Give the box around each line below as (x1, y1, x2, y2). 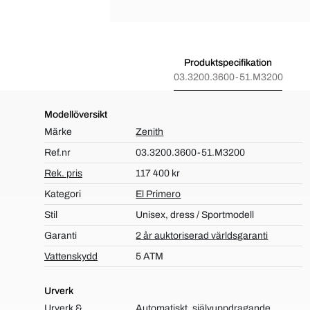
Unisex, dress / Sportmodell (136, 210, 255, 220)
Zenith (136, 127, 164, 137)
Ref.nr (44, 147, 71, 158)
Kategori (44, 189, 81, 199)
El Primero (136, 189, 181, 199)
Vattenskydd (44, 251, 98, 262)
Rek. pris (44, 168, 82, 179)
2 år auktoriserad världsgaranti (136, 230, 268, 241)
